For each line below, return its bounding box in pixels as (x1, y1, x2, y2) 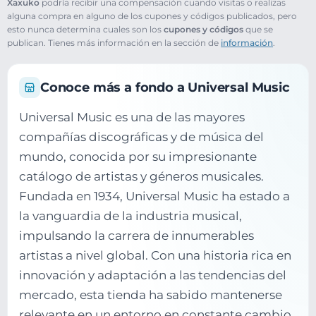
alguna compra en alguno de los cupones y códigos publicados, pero (7, 10, 297, 21)
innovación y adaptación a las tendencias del (19, 268, 286, 283)
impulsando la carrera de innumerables (19, 229, 254, 243)
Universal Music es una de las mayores (19, 110, 245, 125)
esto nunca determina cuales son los (7, 23, 164, 35)
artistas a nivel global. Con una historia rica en (19, 248, 291, 263)
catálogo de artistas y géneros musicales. (19, 169, 264, 184)
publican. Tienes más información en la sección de (7, 37, 221, 48)
